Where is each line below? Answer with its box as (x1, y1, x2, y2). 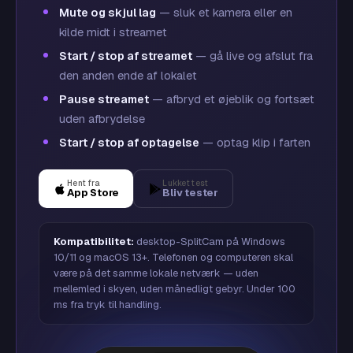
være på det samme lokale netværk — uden (54, 266, 258, 280)
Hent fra (67, 178, 101, 188)
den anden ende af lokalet (59, 68, 197, 83)
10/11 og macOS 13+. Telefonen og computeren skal (54, 251, 293, 264)
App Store (67, 186, 120, 199)
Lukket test (162, 178, 209, 188)
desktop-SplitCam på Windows (134, 235, 285, 248)
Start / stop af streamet (59, 48, 192, 63)
